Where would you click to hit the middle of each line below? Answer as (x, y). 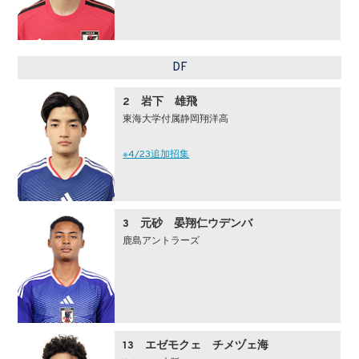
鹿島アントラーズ (161, 241)
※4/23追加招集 (156, 155)
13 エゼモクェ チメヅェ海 (196, 346)
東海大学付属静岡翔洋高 (176, 119)
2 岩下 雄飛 (160, 102)
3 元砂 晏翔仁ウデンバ (188, 224)
